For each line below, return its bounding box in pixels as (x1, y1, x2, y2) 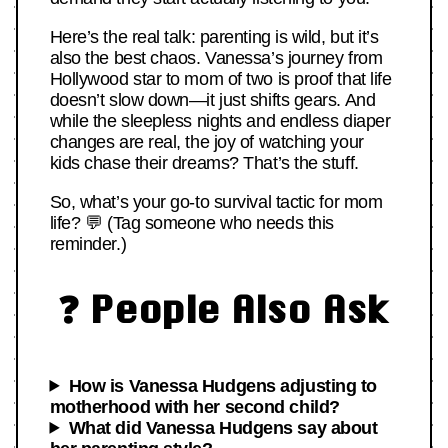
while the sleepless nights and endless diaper (49, 111, 391, 132)
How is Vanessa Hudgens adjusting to (68, 375, 377, 396)
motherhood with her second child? (49, 396, 340, 417)
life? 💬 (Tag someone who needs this (49, 213, 334, 234)
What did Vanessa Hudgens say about (68, 417, 378, 438)
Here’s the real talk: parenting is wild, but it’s (49, 27, 379, 48)
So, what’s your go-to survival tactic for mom (49, 192, 383, 213)
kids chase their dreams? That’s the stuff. (49, 153, 359, 174)
